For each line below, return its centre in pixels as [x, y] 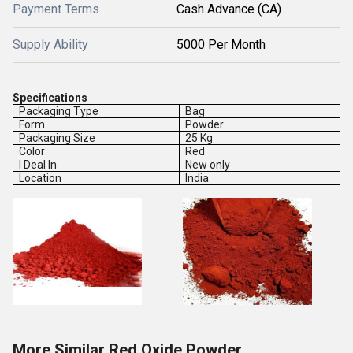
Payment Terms [56, 9]
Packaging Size [58, 138]
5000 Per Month [221, 45]
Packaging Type [59, 111]
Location [41, 178]
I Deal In [38, 165]
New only [208, 165]
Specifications [50, 98]
